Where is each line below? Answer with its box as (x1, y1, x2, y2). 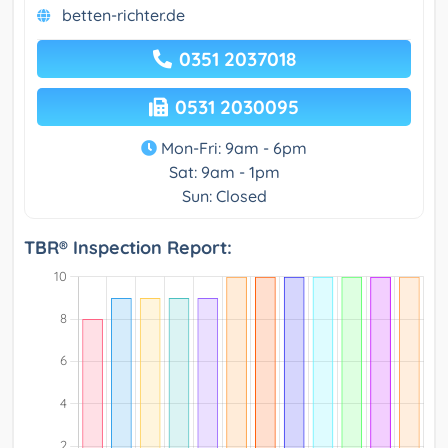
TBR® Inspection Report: (24, 236, 232, 260)
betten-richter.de (62, 5, 185, 26)
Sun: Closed (181, 186, 267, 207)
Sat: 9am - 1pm (168, 162, 280, 183)
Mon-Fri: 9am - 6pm (157, 138, 307, 159)
